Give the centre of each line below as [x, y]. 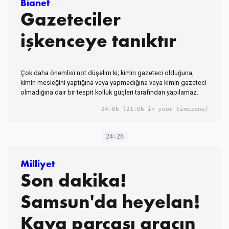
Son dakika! [74, 180]
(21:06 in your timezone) [164, 109]
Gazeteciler [71, 19]
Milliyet [38, 164]
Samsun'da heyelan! [110, 202]
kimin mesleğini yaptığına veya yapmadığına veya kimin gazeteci [113, 83]
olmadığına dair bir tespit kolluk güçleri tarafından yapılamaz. [109, 93]
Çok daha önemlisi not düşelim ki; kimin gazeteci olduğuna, [107, 73]
